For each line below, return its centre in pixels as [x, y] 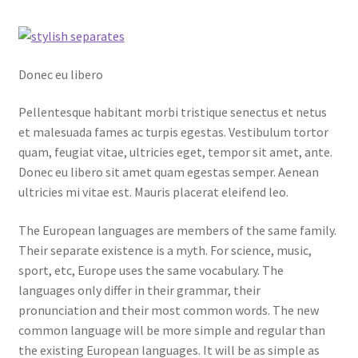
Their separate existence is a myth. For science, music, [165, 250]
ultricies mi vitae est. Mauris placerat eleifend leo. [153, 192]
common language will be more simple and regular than [171, 330]
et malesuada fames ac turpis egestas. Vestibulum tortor [173, 132]
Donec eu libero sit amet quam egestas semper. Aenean [168, 172]
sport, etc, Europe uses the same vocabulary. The [151, 270]
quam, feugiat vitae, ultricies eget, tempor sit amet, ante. [175, 152]
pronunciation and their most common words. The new [168, 310]
